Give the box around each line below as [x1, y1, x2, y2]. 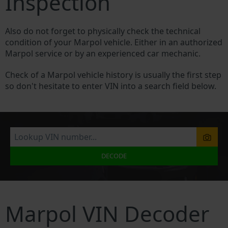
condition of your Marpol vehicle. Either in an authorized [5, 37, 222, 48]
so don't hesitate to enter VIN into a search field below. [5, 80, 216, 92]
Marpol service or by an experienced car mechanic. [5, 48, 201, 60]
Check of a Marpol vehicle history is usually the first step [5, 69, 221, 81]
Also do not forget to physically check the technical [5, 25, 201, 37]
